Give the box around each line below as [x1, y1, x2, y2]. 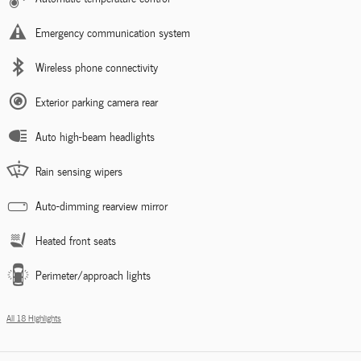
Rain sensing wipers [35, 162, 122, 181]
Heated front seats [35, 231, 116, 251]
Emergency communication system [35, 23, 190, 43]
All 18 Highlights [6, 311, 61, 326]
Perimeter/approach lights [35, 266, 151, 285]
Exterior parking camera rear [35, 93, 158, 112]
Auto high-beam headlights [35, 127, 155, 147]
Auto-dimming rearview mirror [35, 197, 168, 216]
